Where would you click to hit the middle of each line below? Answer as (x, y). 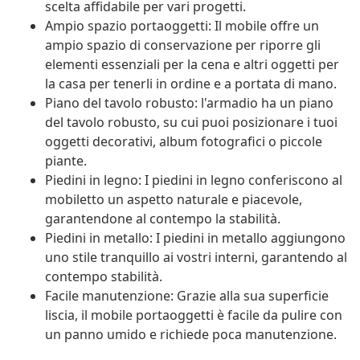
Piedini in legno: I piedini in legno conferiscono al (194, 180)
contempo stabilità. (104, 277)
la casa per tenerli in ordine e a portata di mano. (191, 84)
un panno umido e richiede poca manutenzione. (191, 335)
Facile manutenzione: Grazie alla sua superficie (187, 296)
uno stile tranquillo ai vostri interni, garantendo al (196, 258)
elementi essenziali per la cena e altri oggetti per (192, 65)
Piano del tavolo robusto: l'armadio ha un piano (189, 103)
